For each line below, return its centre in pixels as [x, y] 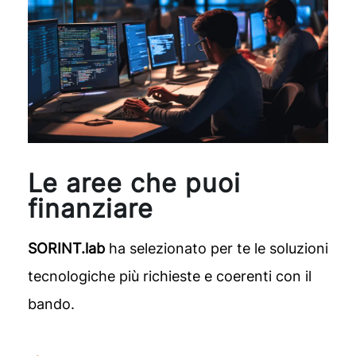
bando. [51, 304]
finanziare [91, 208]
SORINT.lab [66, 248]
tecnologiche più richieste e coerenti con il [169, 276]
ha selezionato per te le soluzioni [216, 248]
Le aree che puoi [134, 183]
